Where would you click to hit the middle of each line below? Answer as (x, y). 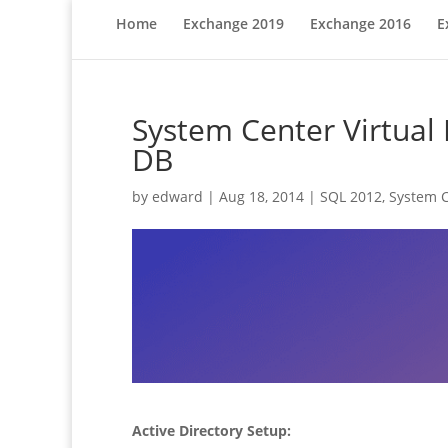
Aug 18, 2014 (261, 196)
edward (177, 196)
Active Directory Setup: (211, 431)
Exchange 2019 (233, 23)
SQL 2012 (351, 196)
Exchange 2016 (360, 23)
